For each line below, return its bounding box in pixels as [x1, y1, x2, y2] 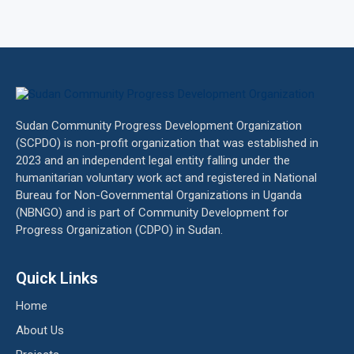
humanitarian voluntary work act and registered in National [16, 171, 317, 185]
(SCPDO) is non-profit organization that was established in [16, 136, 318, 150]
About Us [16, 323, 64, 337]
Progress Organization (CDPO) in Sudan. [16, 223, 223, 237]
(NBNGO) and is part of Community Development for [16, 205, 288, 220]
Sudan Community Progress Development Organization [16, 119, 302, 133]
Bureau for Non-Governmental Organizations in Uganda [16, 188, 302, 202]
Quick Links [16, 269, 98, 288]
